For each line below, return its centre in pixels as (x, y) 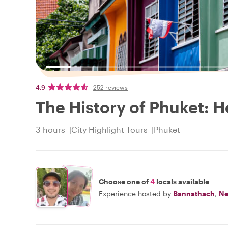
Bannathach (194, 193)
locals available (182, 181)
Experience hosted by (135, 193)
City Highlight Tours (109, 130)
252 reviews (110, 87)
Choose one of (124, 181)
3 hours (50, 130)
